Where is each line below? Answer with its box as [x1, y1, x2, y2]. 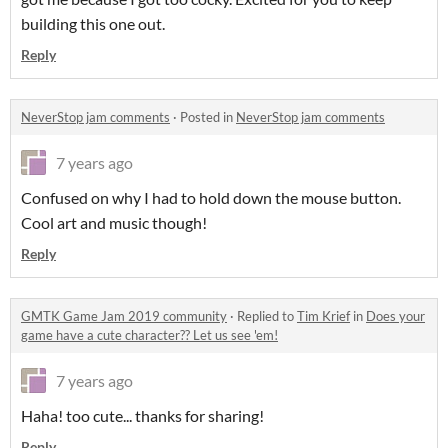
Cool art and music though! [21, 212, 207, 232]
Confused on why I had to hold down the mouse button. [21, 187, 401, 207]
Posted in [180, 108, 236, 125]
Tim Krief [297, 307, 350, 324]
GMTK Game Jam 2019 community [21, 307, 227, 324]
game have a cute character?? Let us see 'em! [21, 326, 278, 343]
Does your [366, 307, 425, 324]
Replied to [237, 307, 297, 324]
